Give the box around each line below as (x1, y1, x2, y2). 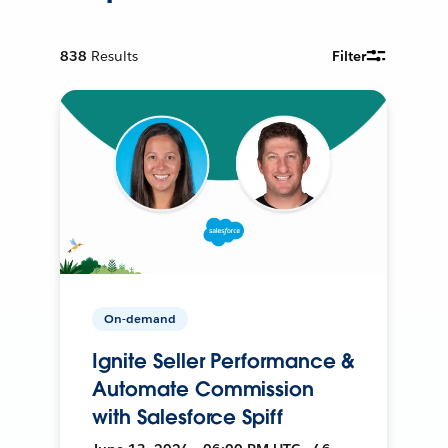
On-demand (104, 309, 177, 327)
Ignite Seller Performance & (92, 347, 356, 374)
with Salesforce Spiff (92, 403, 283, 430)
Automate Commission (92, 375, 314, 402)
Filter (332, 46, 367, 65)
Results (91, 46, 139, 65)
